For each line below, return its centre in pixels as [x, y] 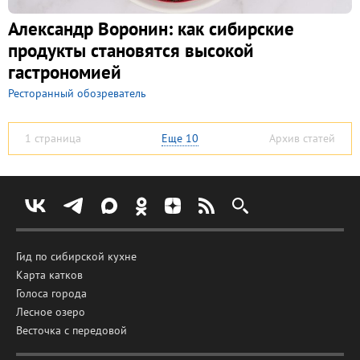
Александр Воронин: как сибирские [151, 28]
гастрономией [65, 72]
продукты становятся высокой [131, 50]
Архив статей [302, 138]
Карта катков [49, 274]
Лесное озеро [51, 311]
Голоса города [51, 293]
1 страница [53, 138]
